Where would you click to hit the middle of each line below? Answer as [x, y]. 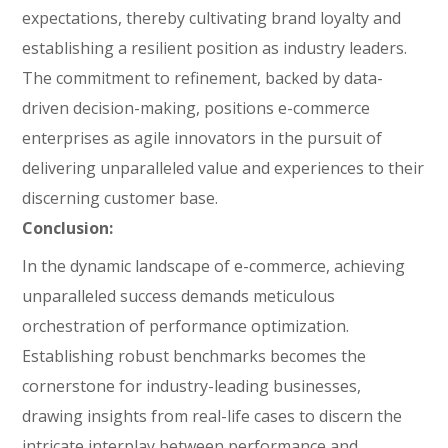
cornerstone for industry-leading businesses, [192, 386]
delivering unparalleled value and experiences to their [223, 168]
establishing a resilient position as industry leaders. [215, 48]
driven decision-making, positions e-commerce [196, 108]
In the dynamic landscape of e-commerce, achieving [214, 266]
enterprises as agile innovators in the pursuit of [202, 138]
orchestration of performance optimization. [186, 326]
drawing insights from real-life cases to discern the [212, 416]
